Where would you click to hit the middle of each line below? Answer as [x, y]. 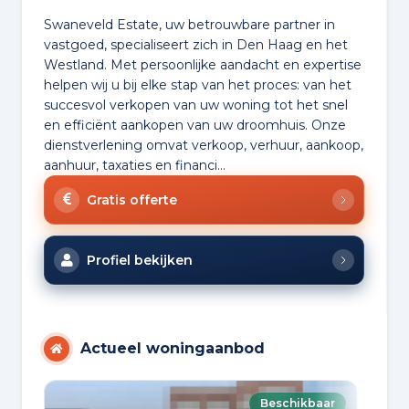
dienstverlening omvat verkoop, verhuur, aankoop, [204, 146]
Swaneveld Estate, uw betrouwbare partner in [189, 25]
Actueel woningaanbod [173, 349]
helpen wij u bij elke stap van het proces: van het [198, 85]
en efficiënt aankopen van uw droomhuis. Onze [195, 126]
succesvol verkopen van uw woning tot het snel [196, 105]
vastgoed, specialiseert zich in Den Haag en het [196, 45]
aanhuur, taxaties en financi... [135, 166]
